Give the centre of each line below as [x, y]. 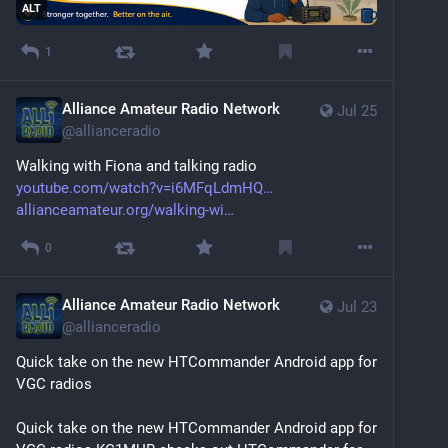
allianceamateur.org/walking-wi [120, 209]
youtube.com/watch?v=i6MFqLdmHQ [139, 187]
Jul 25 [357, 110]
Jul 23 [357, 306]
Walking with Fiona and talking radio [138, 165]
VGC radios [54, 383]
